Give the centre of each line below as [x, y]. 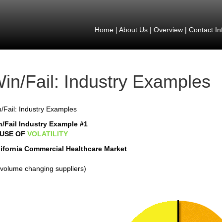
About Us [133, 30]
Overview [168, 30]
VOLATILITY [48, 134]
